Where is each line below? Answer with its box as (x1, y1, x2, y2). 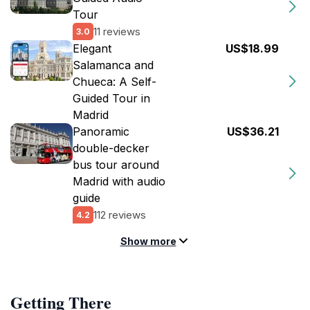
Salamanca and (73, 58, 154, 72)
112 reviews (93, 208, 146, 221)
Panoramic (73, 125, 129, 138)
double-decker (73, 141, 149, 155)
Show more (120, 235, 176, 247)
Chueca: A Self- (73, 75, 156, 89)
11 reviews (93, 24, 140, 38)
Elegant (73, 42, 111, 55)
